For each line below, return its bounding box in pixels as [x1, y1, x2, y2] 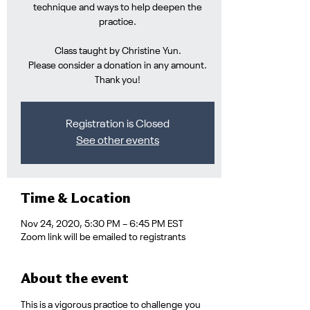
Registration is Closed [66, 119, 170, 130]
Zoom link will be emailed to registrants [21, 232, 185, 242]
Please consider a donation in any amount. [28, 61, 207, 71]
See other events [76, 136, 159, 147]
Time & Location [21, 189, 131, 206]
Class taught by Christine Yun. [54, 46, 181, 56]
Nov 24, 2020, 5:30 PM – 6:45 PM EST [21, 219, 183, 229]
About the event [21, 269, 129, 286]
